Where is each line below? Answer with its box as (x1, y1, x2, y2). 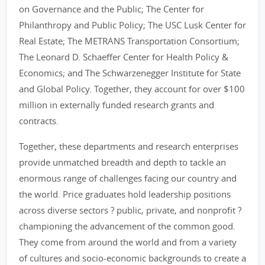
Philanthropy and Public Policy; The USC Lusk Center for (19, 19, 246, 31)
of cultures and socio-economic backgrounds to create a (19, 252, 246, 264)
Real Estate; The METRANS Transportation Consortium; (19, 35, 240, 47)
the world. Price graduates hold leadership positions (19, 188, 231, 200)
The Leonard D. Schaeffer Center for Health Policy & (19, 51, 228, 63)
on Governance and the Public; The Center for (19, 3, 204, 15)
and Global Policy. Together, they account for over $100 (19, 83, 245, 95)
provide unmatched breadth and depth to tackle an (19, 156, 226, 168)
